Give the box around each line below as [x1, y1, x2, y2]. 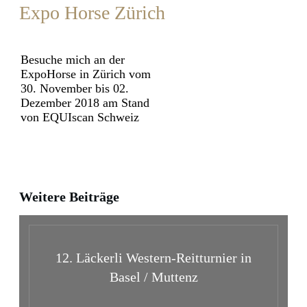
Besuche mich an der [21, 53, 125, 66]
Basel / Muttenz [109, 269, 198, 284]
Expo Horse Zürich [19, 2, 165, 23]
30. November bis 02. [21, 82, 129, 95]
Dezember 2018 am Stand [21, 96, 149, 110]
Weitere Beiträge [19, 189, 119, 204]
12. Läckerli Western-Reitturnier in [56, 249, 251, 265]
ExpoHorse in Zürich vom [21, 67, 151, 81]
